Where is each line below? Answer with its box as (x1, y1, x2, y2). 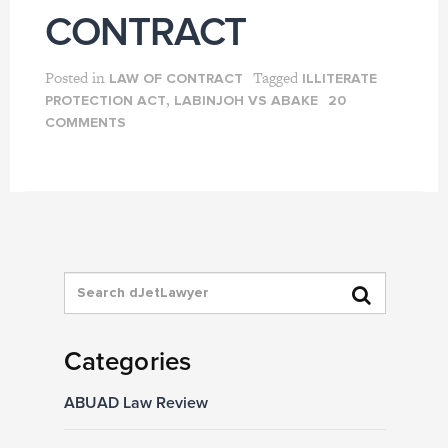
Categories (63, 345, 192, 378)
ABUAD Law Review (63, 392, 208, 413)
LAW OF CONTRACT (108, 71, 243, 86)
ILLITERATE (301, 71, 377, 86)
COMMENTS (44, 115, 126, 130)
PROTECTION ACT (44, 93, 166, 108)
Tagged (252, 66, 302, 88)
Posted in (44, 66, 109, 88)
